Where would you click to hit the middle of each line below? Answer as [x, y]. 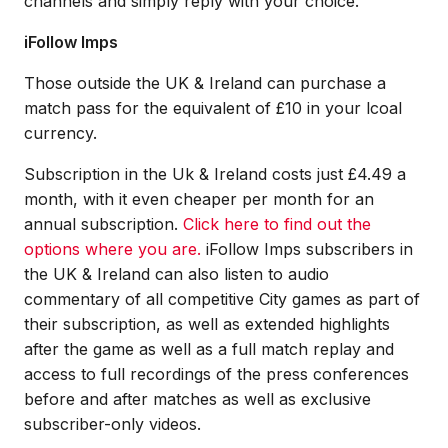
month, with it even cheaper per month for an [199, 199]
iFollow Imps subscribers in [309, 249]
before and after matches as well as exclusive [197, 399]
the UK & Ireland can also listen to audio [176, 274]
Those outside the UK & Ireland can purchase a [205, 83]
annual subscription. [103, 224]
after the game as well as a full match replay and [209, 349]
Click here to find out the [277, 224]
